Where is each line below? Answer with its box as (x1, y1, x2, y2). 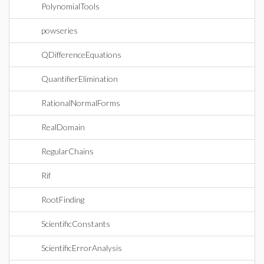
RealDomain (41, 122, 85, 132)
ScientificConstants (41, 219, 110, 229)
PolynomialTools (41, 1, 100, 11)
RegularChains (41, 146, 94, 156)
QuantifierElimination (41, 74, 118, 84)
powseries (41, 25, 78, 35)
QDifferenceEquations (41, 49, 121, 60)
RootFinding (41, 194, 84, 204)
